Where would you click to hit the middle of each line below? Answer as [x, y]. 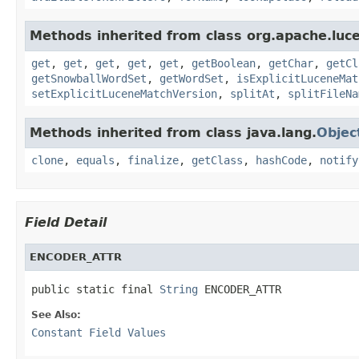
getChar [291, 63]
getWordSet [192, 78]
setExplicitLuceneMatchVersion [124, 93]
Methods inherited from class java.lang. [173, 132]
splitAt [252, 93]
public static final [95, 289]
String [179, 289]
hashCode [281, 160]
